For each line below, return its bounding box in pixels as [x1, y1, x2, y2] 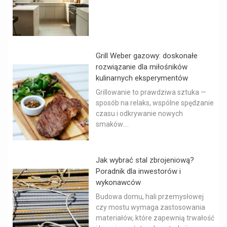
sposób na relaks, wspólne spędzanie [96, 99, 214, 107]
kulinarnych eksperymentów [96, 73, 188, 83]
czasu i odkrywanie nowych [96, 109, 183, 118]
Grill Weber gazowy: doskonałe [96, 51, 198, 61]
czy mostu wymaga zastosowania [96, 203, 205, 212]
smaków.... [96, 120, 129, 129]
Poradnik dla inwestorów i [96, 167, 181, 176]
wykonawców [96, 178, 141, 187]
